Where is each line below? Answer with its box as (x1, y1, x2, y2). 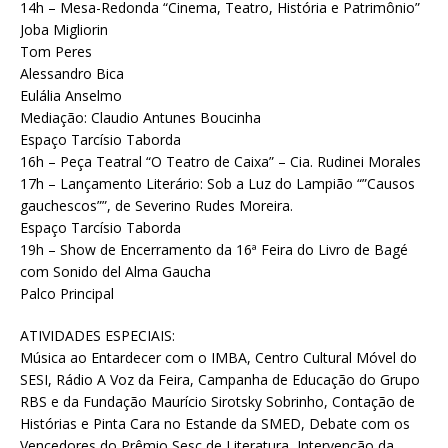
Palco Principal (20, 284, 114, 304)
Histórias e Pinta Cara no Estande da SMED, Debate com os (20, 414, 410, 434)
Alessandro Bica (20, 64, 124, 84)
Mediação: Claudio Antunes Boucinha (20, 108, 261, 128)
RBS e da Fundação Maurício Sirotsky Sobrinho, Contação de (20, 392, 415, 412)
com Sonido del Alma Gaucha (20, 262, 211, 282)
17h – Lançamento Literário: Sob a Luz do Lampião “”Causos (20, 174, 415, 194)
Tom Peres (20, 42, 92, 62)
